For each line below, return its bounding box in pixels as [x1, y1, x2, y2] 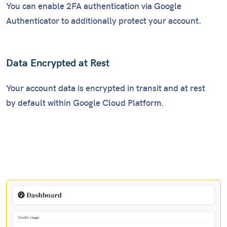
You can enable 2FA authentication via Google [6, 2, 181, 12]
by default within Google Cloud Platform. [6, 98, 164, 109]
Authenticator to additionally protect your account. [6, 16, 201, 27]
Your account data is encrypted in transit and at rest [6, 84, 205, 94]
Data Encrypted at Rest [6, 57, 109, 70]
